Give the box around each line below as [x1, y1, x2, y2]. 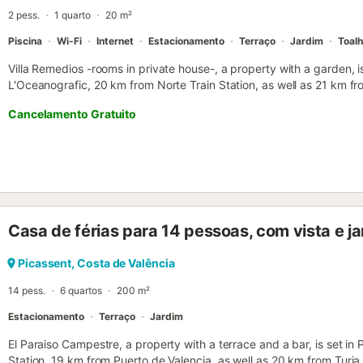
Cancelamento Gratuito [8, 107, 137, 122]
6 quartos [60, 284, 102, 297]
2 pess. [8, 9, 40, 22]
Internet [96, 35, 134, 48]
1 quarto [54, 9, 91, 22]
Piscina [8, 35, 42, 48]
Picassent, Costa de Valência [18, 256, 175, 271]
